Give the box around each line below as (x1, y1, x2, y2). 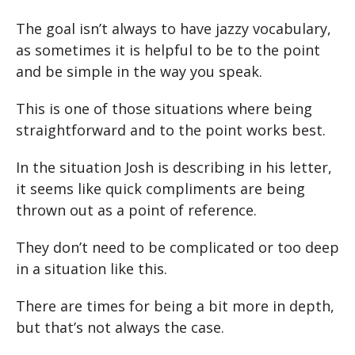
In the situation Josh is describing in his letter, (16, 157, 332, 177)
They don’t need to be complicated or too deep (16, 237, 339, 257)
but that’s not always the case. (16, 317, 224, 337)
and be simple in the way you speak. (16, 61, 262, 81)
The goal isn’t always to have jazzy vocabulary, (16, 18, 331, 38)
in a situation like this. (16, 258, 167, 278)
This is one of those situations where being (16, 98, 312, 118)
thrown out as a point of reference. (16, 200, 257, 219)
